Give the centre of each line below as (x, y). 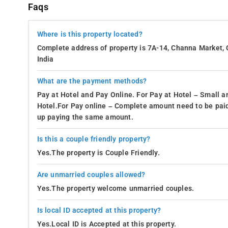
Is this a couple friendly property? (94, 139)
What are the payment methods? (92, 81)
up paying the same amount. (85, 117)
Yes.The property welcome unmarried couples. (116, 188)
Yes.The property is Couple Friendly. (98, 153)
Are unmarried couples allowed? (91, 175)
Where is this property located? (90, 34)
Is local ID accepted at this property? (99, 210)
